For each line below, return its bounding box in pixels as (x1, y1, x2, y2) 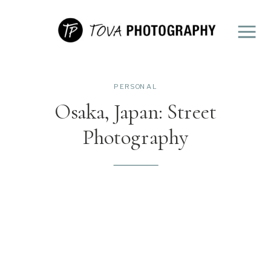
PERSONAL (114, 82, 157, 91)
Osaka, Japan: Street (54, 99, 217, 125)
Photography (82, 124, 189, 150)
